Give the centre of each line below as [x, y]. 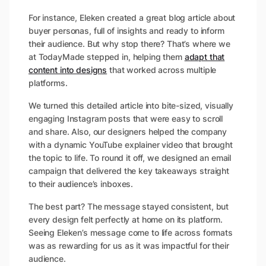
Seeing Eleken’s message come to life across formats [131, 232]
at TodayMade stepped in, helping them [107, 56]
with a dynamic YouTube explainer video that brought [131, 144]
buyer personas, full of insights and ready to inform [126, 30]
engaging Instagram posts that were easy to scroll [126, 118]
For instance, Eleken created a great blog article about [132, 17]
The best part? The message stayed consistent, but [129, 206]
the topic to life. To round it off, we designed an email [130, 157]
